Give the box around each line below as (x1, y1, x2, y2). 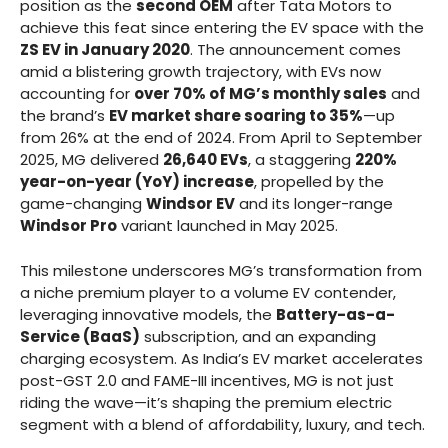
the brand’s (20, 105, 109, 127)
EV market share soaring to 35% (109, 105, 363, 127)
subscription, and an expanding (140, 325, 376, 347)
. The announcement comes (190, 39, 401, 61)
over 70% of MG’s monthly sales (134, 83, 387, 105)
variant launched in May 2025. (117, 215, 338, 237)
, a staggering (248, 149, 355, 171)
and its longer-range (235, 193, 393, 215)
